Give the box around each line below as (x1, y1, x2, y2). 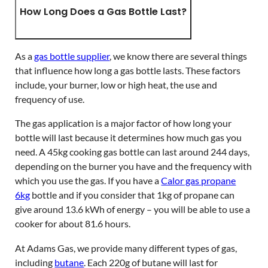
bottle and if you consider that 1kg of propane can (30, 189, 235, 201)
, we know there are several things (109, 50, 248, 62)
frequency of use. (15, 93, 85, 105)
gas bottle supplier (34, 50, 110, 62)
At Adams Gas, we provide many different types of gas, (15, 242, 237, 254)
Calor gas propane (161, 175, 236, 187)
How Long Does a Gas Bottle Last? (20, 5, 187, 19)
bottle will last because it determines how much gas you (15, 132, 242, 144)
